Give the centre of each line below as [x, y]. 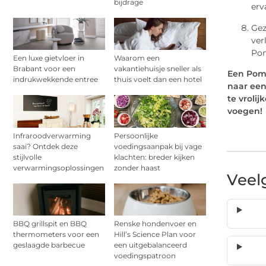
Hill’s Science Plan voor [155, 234]
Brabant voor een [44, 69]
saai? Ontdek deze [45, 146]
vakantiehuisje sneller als [158, 69]
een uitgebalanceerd [151, 245]
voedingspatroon [145, 255]
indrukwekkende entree [56, 80]
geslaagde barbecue [49, 245]
